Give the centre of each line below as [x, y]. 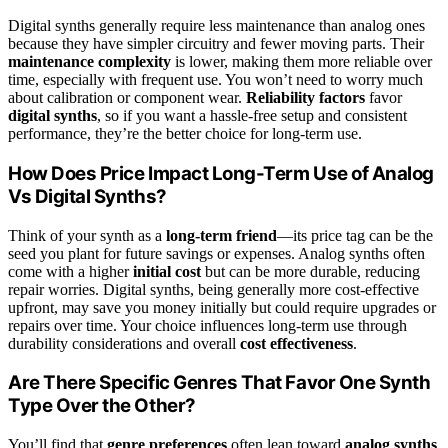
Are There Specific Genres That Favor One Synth [219, 383]
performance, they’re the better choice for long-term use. [185, 134]
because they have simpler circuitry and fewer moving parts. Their [216, 44]
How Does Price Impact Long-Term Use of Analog [221, 173]
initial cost [167, 271]
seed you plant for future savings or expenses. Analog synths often [216, 253]
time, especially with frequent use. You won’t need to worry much [215, 80]
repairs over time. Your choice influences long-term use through [207, 325]
